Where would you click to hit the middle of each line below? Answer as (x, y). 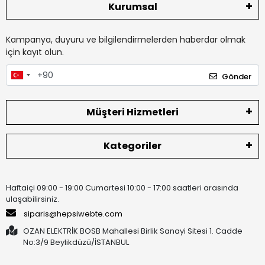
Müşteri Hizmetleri (132, 112)
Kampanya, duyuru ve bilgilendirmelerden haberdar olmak (126, 40)
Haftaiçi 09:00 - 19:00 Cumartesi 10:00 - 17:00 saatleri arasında (122, 188)
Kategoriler (132, 146)
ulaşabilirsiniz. (33, 199)
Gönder (237, 76)
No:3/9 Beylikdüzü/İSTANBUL (76, 242)
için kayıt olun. (35, 52)
